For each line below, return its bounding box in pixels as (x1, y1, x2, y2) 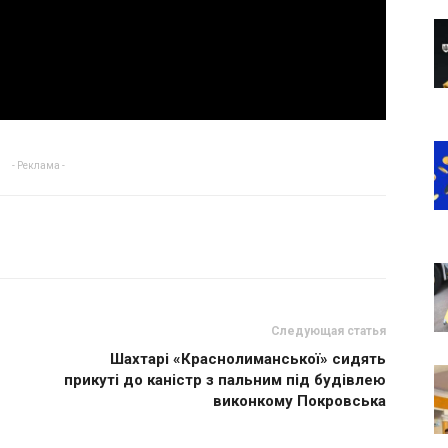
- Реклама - (11, 160, 65, 171)
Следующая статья (271, 324, 386, 338)
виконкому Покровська (213, 392, 386, 410)
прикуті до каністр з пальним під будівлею (64, 371, 386, 389)
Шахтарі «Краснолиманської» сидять (110, 350, 386, 368)
